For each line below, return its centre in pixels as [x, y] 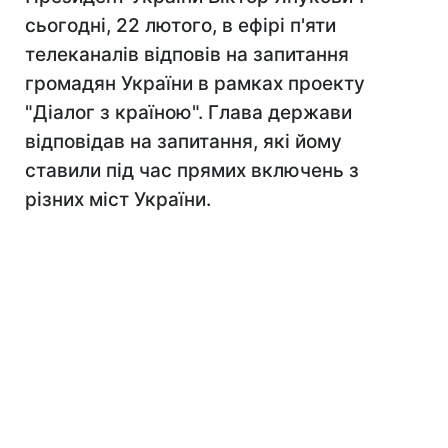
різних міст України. [118, 199]
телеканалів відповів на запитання [187, 54]
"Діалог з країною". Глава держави [188, 112]
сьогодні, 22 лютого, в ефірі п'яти [180, 25]
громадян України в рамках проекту [195, 83]
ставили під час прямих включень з [192, 170]
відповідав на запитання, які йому [183, 141]
